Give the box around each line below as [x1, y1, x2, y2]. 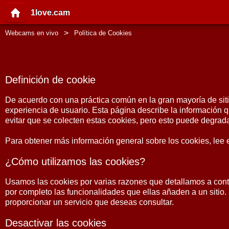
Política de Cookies [74, 29, 132, 37]
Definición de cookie [5, 74, 96, 85]
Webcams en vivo [5, 29, 58, 37]
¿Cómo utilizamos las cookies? [5, 156, 145, 167]
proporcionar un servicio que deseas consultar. [5, 198, 174, 207]
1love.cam [31, 8, 70, 17]
